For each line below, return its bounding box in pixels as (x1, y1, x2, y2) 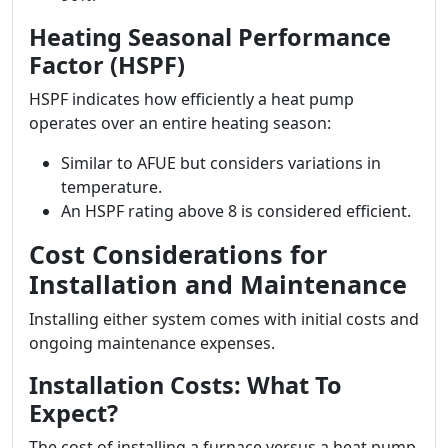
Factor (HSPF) (29, 49, 185, 81)
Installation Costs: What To (29, 369, 342, 401)
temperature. (61, 176, 162, 198)
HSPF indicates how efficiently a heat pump (29, 88, 354, 110)
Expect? (29, 397, 118, 429)
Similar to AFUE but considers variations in (61, 152, 381, 174)
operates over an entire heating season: (29, 112, 331, 134)
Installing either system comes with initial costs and (29, 308, 419, 330)
